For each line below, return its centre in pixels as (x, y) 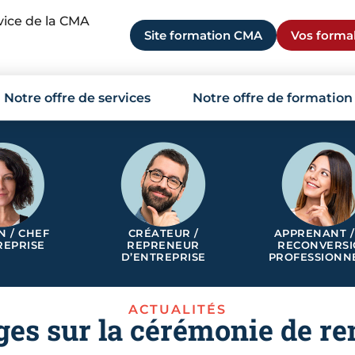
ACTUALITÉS (177, 309)
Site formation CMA (203, 35)
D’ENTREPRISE (163, 256)
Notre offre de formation (272, 97)
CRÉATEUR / (163, 233)
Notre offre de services (77, 97)
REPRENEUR (163, 244)
